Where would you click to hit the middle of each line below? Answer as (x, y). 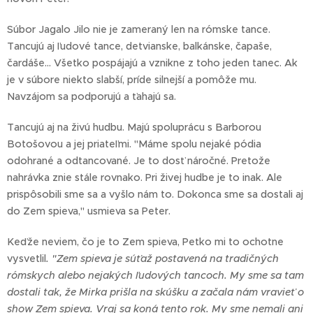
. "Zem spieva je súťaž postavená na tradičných (162, 259)
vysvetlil (27, 259)
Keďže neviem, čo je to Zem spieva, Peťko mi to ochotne (145, 242)
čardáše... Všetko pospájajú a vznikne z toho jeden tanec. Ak (152, 63)
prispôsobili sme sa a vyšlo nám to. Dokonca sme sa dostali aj (155, 195)
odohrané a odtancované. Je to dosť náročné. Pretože (139, 161)
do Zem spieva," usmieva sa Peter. (89, 211)
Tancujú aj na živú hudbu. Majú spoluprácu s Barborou (134, 128)
